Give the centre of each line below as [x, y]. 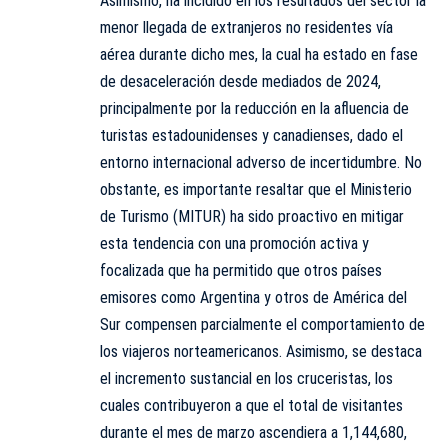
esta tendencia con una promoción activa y [234, 243]
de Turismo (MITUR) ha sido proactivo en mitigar [252, 216]
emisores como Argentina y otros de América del [253, 297]
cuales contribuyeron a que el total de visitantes [251, 405]
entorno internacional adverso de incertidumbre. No [261, 162]
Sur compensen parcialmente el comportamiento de [262, 324]
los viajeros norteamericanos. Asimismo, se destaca [261, 351]
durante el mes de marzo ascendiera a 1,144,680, [253, 432]
